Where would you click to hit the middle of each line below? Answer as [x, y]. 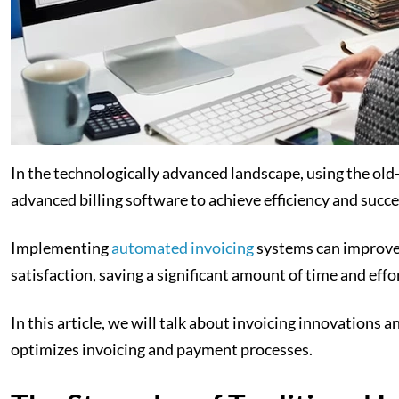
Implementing [61, 248]
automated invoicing [183, 248]
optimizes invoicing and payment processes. [162, 349]
